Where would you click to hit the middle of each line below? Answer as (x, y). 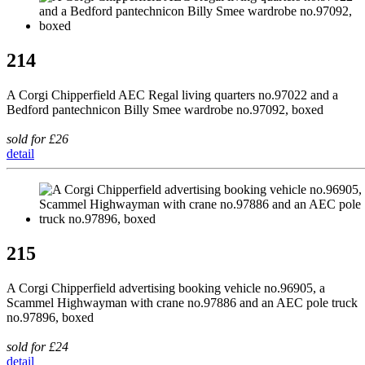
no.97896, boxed (50, 317)
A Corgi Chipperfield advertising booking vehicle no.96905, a (166, 288)
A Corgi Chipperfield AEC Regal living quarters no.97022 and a (172, 95)
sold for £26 (37, 139)
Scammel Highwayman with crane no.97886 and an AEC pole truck (182, 302)
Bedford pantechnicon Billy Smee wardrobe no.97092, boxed (165, 110)
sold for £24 (37, 346)
